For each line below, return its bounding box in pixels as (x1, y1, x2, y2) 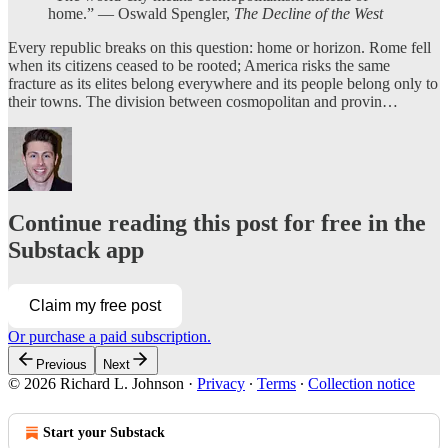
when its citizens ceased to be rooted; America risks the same (8, 56, 390, 74)
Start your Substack (43, 425, 165, 441)
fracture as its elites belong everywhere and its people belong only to (8, 74, 438, 92)
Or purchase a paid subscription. (8, 328, 211, 346)
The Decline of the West (234, 4, 383, 22)
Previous (36, 357, 87, 373)
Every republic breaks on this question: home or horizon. (8, 38, 365, 56)
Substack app (8, 237, 144, 264)
